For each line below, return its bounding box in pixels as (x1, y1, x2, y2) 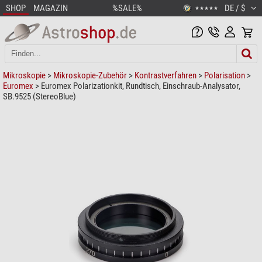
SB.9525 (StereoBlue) (3, 91, 76, 102)
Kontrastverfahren (135, 70, 196, 81)
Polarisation (204, 70, 245, 81)
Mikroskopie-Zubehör (53, 70, 127, 81)
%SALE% (112, 3, 142, 13)
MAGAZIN (33, 3, 68, 13)
